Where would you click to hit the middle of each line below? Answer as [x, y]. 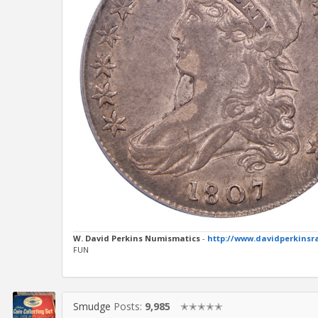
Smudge [92, 306]
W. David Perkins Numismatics [137, 238]
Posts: [129, 306]
